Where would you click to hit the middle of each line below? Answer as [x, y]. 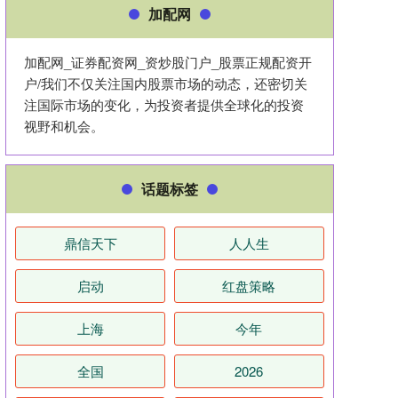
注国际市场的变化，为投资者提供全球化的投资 [164, 104]
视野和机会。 [64, 126]
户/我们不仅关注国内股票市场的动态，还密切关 [166, 83]
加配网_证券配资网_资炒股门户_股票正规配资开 [168, 62]
